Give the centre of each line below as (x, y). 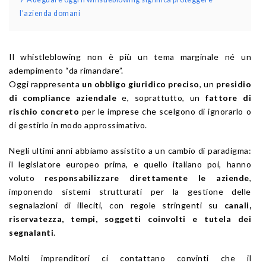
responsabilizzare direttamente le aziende (147, 178)
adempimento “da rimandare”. (66, 71)
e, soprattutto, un (161, 98)
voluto (27, 178)
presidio (234, 84)
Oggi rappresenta (46, 84)
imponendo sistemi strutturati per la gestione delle (130, 192)
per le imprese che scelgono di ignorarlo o (165, 112)
